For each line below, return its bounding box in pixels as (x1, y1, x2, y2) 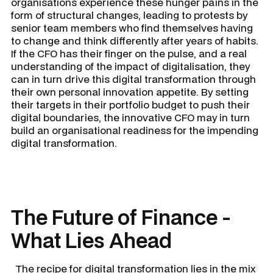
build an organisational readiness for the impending (11, 122, 258, 137)
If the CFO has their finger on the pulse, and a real (11, 46, 247, 60)
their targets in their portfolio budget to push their (11, 97, 250, 112)
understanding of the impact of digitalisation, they (11, 58, 250, 73)
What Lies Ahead (11, 226, 172, 254)
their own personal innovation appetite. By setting (11, 84, 249, 99)
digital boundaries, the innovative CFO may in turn (11, 110, 250, 124)
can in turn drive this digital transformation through (11, 71, 256, 86)
